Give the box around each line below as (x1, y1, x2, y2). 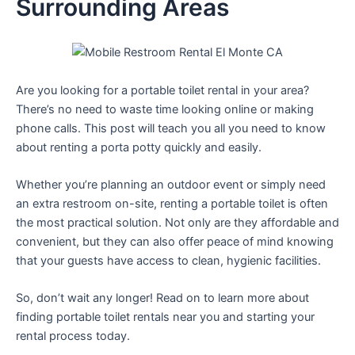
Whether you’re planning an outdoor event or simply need (16, 177, 326, 192)
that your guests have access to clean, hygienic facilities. (16, 253, 321, 268)
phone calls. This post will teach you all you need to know (16, 120, 326, 136)
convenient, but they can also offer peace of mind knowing (16, 234, 334, 249)
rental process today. (16, 329, 130, 344)
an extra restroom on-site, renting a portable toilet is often (16, 196, 328, 211)
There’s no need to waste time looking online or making (16, 101, 314, 116)
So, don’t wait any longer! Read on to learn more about (16, 291, 309, 306)
